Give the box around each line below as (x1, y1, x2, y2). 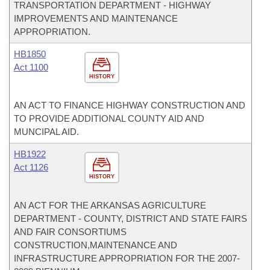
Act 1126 (14, 162, 48, 172)
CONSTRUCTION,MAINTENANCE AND (14, 240, 177, 250)
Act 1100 (14, 62, 48, 72)
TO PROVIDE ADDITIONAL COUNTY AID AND (14, 113, 204, 124)
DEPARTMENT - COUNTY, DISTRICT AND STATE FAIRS (14, 213, 247, 224)
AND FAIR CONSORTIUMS (14, 227, 127, 237)
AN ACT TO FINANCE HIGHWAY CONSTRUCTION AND (14, 100, 245, 110)
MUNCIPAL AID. (14, 127, 79, 137)
